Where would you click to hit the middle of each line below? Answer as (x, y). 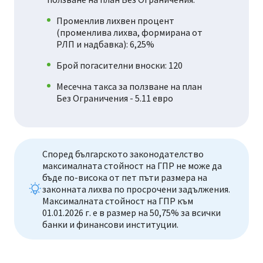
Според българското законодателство (123, 154)
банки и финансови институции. (110, 225)
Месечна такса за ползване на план (129, 87)
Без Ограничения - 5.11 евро (115, 98)
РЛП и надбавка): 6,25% (105, 44)
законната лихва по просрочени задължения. (136, 189)
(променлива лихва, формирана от (129, 33)
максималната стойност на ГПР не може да (132, 166)
